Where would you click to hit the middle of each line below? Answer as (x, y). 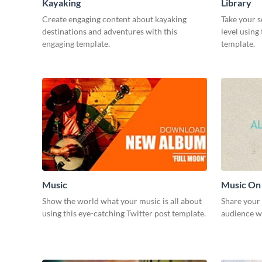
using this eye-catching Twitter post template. (124, 213)
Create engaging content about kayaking (114, 19)
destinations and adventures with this (110, 31)
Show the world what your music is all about (122, 201)
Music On (241, 184)
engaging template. (76, 43)
